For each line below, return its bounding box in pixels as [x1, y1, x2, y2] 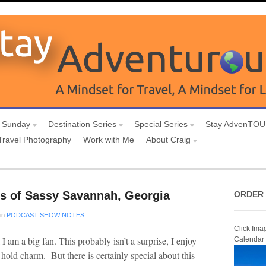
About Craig [146, 135, 191, 144]
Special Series [134, 119, 188, 129]
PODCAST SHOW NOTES [7, 211, 84, 218]
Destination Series [48, 119, 116, 129]
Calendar [234, 235, 264, 243]
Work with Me [83, 135, 134, 144]
